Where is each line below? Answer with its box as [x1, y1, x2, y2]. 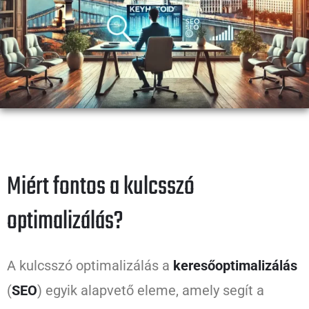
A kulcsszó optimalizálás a [7, 257, 173, 275]
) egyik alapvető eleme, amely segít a [37, 282, 264, 299]
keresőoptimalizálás [173, 257, 297, 275]
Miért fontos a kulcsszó [7, 168, 195, 208]
